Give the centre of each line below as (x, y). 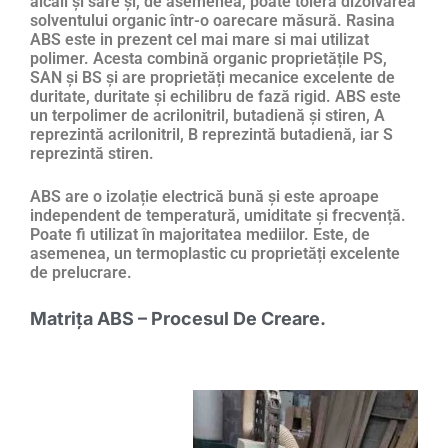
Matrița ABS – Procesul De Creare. (178, 319)
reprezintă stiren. (92, 154)
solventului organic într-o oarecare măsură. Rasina (212, 21)
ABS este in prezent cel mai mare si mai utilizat (199, 40)
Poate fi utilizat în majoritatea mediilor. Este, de (200, 235)
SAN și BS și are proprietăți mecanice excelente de (212, 78)
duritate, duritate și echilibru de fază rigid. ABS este (215, 97)
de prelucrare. (81, 273)
